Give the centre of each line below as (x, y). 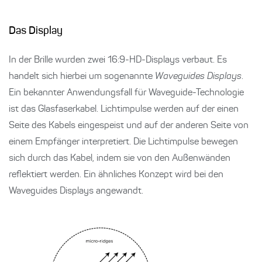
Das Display (36, 31)
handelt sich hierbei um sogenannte (82, 77)
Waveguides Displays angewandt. (76, 192)
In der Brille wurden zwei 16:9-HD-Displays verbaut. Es (118, 61)
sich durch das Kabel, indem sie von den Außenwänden (120, 159)
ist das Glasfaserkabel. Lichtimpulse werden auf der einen (124, 110)
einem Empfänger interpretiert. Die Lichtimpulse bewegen (123, 142)
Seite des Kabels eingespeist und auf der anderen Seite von (129, 126)
